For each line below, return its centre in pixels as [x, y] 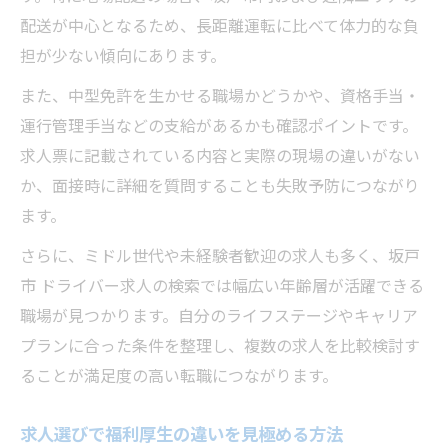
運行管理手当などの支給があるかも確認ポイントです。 [219, 125]
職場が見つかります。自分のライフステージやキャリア [219, 315]
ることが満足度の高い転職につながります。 [179, 375]
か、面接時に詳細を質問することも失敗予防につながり [220, 185]
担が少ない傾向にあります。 [123, 55]
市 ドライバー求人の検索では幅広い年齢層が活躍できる [222, 285]
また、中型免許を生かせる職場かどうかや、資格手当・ [220, 95]
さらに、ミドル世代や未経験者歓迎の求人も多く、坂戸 [220, 255]
